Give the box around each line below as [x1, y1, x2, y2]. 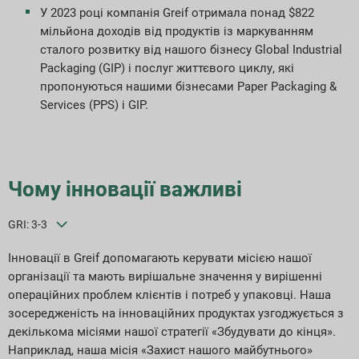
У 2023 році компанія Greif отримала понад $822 [40, 6, 314, 21]
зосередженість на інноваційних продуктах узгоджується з [8, 306, 344, 321]
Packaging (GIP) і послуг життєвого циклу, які [40, 61, 294, 76]
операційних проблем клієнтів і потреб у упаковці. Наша [8, 288, 331, 303]
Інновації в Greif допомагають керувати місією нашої [8, 251, 312, 266]
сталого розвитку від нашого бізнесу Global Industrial [40, 42, 342, 58]
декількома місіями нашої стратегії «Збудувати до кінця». [8, 325, 336, 340]
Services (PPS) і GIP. [40, 98, 148, 113]
